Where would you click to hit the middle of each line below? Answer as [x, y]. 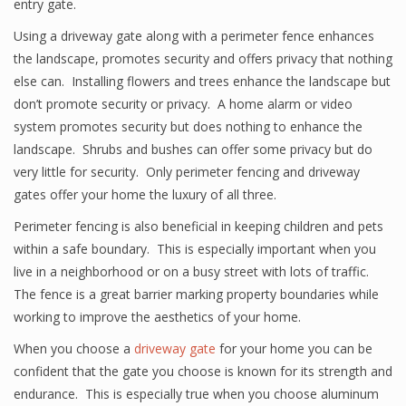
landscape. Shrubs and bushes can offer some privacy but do [193, 149]
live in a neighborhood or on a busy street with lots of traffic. [193, 271]
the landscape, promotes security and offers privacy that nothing [203, 58]
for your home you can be [294, 348]
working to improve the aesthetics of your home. [157, 317]
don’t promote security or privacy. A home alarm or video [183, 104]
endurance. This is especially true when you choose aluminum [196, 394]
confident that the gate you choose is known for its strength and [203, 371]
